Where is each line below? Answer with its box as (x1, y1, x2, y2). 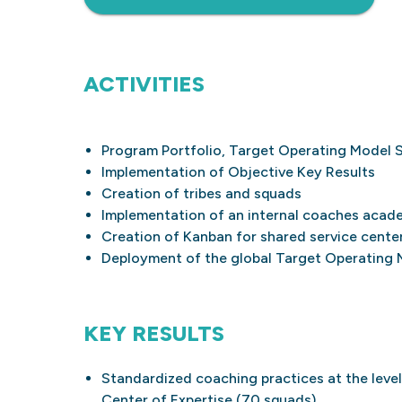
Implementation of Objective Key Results (100, 163, 375, 180)
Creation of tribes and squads (100, 185, 301, 202)
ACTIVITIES (83, 71, 205, 97)
